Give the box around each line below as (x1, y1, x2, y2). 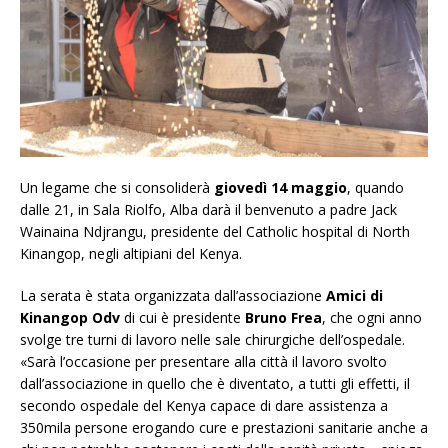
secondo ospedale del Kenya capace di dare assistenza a (20, 395, 388, 415)
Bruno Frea (245, 307, 322, 327)
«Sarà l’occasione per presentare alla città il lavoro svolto (20, 351, 387, 371)
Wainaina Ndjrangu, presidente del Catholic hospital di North (20, 221, 410, 241)
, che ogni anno (322, 307, 422, 327)
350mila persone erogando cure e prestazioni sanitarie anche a (20, 417, 428, 437)
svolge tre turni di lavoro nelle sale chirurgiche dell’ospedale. (20, 329, 405, 349)
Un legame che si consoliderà (20, 177, 214, 197)
